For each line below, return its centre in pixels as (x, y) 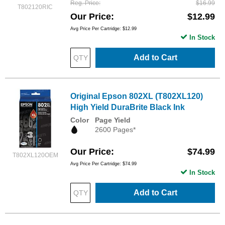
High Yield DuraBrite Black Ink (128, 107)
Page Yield (113, 120)
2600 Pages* (115, 129)
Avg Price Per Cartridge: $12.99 (103, 28)
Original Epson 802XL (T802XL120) (137, 96)
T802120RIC (35, 7)
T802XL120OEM (35, 155)
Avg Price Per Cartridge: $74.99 (103, 163)
